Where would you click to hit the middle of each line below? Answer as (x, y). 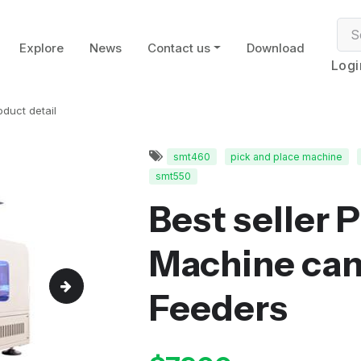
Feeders (218, 307)
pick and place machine (287, 156)
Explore (41, 48)
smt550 (173, 176)
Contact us (178, 48)
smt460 (191, 156)
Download (275, 48)
